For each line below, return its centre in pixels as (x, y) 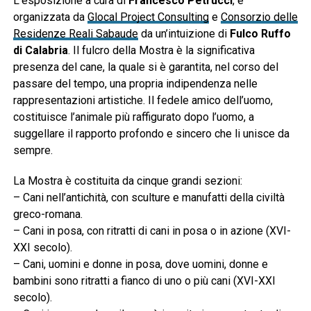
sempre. (33, 150)
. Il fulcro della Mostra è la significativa (161, 50)
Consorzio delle (259, 17)
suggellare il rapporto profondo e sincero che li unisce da (151, 133)
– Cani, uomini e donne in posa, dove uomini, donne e (140, 264)
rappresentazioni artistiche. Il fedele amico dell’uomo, (143, 100)
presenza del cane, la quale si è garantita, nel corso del (145, 67)
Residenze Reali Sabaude (75, 33)
